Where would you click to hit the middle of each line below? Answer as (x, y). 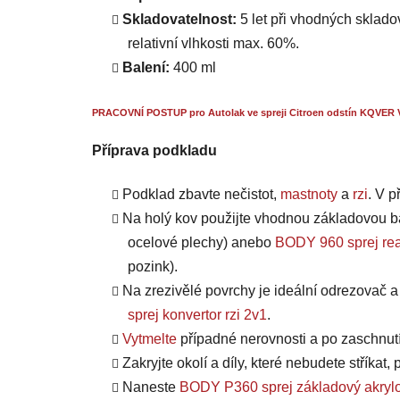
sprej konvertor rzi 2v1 (197, 315)
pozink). (153, 267)
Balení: (148, 68)
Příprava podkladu (154, 151)
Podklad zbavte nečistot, (201, 195)
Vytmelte (150, 339)
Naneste (151, 387)
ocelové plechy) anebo (201, 243)
